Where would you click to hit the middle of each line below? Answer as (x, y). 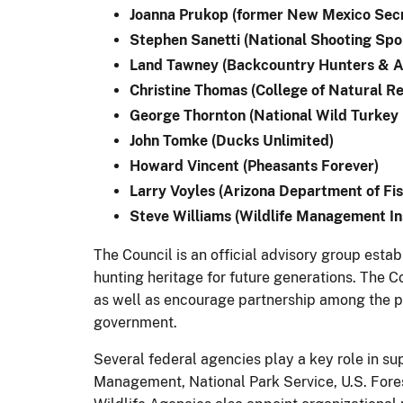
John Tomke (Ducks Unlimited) (232, 140)
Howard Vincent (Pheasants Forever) (254, 166)
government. (135, 322)
